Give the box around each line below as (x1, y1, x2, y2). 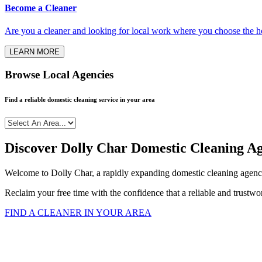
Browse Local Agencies (5, 68, 113, 81)
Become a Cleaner (5, 2, 77, 13)
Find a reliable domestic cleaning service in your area (5, 96, 155, 104)
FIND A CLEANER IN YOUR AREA (5, 208, 151, 218)
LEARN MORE (9, 47, 60, 56)
